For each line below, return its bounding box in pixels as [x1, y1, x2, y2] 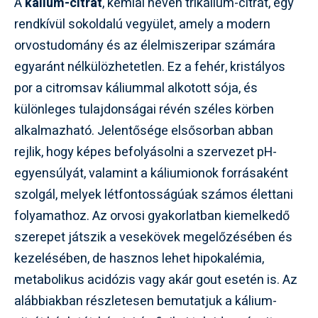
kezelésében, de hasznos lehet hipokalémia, [14, 249, 264, 268]
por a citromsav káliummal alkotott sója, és [14, 79, 258, 98]
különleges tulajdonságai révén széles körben [14, 100, 274, 119]
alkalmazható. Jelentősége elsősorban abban [14, 121, 273, 141]
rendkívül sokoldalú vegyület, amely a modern [14, 15, 270, 34]
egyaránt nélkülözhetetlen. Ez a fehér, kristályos [14, 57, 285, 77]
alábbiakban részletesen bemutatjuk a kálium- [14, 292, 277, 311]
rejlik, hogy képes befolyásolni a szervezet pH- [14, 143, 277, 162]
